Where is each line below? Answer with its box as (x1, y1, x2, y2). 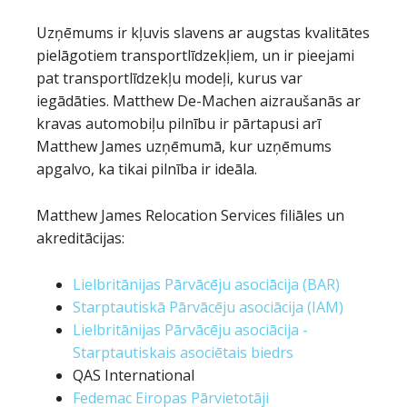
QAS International (73, 365, 194, 385)
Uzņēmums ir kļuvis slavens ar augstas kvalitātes (36, 23, 370, 43)
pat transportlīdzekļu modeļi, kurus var (36, 68, 303, 88)
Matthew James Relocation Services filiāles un (36, 205, 344, 225)
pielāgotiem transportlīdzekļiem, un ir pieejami (36, 45, 354, 65)
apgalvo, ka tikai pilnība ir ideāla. (36, 159, 257, 179)
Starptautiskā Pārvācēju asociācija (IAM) (73, 297, 343, 317)
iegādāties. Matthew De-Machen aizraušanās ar (36, 91, 361, 111)
